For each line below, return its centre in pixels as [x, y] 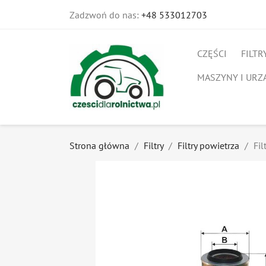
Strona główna [99, 145]
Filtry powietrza [208, 145]
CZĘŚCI [212, 53]
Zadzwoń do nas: [105, 15]
